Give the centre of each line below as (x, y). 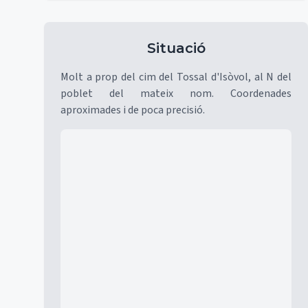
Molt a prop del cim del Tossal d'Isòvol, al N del (176, 77)
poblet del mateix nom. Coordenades (176, 93)
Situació (176, 48)
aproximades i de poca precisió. (133, 110)
